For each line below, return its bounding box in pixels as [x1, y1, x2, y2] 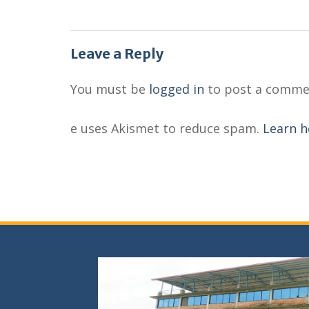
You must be [70, 81, 149, 98]
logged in [149, 81, 204, 98]
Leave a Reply [70, 45, 163, 63]
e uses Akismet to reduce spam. [70, 120, 263, 137]
